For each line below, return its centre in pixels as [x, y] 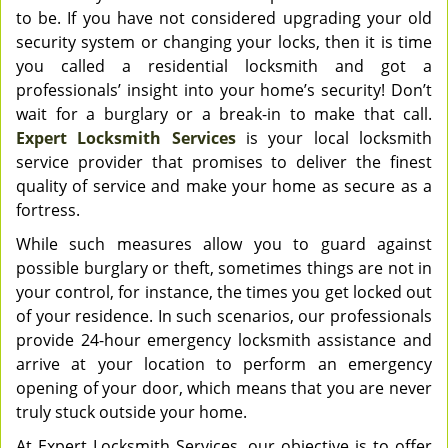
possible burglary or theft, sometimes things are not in [224, 268]
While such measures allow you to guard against [224, 244]
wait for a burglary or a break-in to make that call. [224, 114]
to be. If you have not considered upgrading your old [224, 18]
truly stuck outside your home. [133, 412]
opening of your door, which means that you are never [224, 388]
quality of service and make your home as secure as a [224, 186]
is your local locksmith [334, 138]
